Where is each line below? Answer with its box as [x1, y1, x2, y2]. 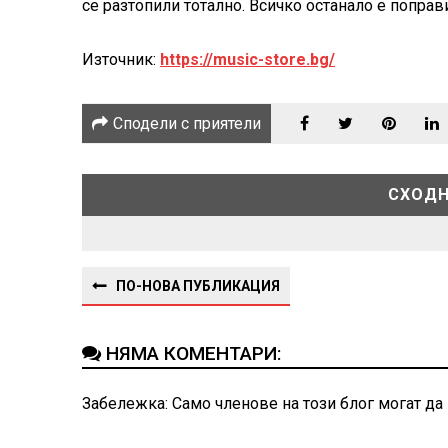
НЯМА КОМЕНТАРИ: [106, 342, 282, 365]
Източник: [82, 50, 160, 69]
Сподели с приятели [113, 114, 261, 133]
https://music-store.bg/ [160, 50, 335, 69]
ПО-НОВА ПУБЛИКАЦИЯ [116, 278, 280, 294]
